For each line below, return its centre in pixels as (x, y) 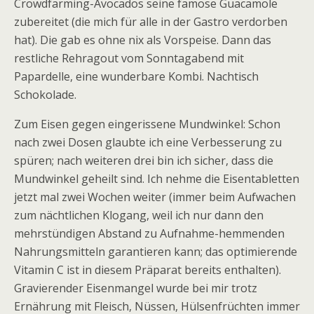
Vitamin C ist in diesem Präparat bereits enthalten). (148, 270)
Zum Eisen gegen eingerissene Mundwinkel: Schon (147, 124)
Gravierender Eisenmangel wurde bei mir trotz (136, 288)
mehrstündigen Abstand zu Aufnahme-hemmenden (149, 233)
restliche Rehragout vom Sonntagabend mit (129, 58)
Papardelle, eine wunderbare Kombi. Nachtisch (136, 76)
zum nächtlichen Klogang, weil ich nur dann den (139, 215)
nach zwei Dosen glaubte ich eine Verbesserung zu (148, 142)
